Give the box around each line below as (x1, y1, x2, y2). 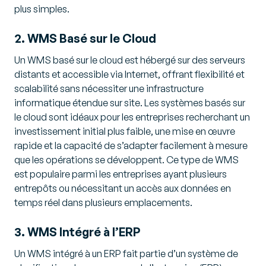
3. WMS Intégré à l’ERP (14, 224, 140, 239)
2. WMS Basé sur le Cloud (14, 31, 156, 46)
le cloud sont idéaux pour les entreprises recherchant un (14, 111, 250, 123)
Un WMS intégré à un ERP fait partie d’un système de (14, 248, 238, 259)
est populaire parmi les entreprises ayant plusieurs (14, 168, 227, 180)
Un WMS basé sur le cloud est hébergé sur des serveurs (14, 54, 245, 66)
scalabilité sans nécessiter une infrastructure (14, 83, 204, 94)
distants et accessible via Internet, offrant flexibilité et (14, 68, 245, 80)
